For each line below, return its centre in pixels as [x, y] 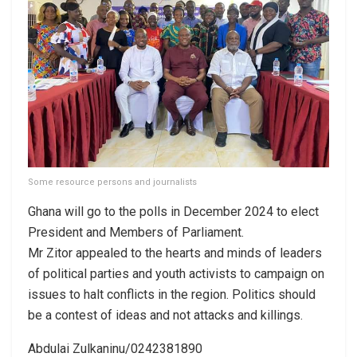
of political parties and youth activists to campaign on [176, 273]
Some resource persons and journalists [112, 182]
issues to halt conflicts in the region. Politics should [172, 294]
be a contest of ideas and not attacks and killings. [165, 315]
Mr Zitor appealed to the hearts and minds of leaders [175, 253]
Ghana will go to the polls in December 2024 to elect [173, 211]
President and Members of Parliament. [136, 232]
